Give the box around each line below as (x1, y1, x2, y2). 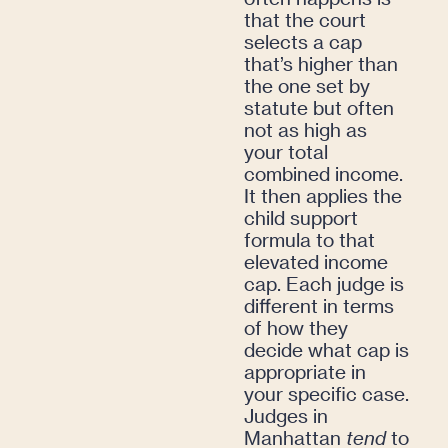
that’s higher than (244, 52, 398, 76)
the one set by (244, 74, 370, 98)
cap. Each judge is (244, 272, 404, 296)
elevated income (244, 250, 388, 274)
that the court (244, 8, 366, 32)
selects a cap (244, 30, 362, 54)
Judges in (244, 404, 328, 428)
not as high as (244, 118, 367, 142)
